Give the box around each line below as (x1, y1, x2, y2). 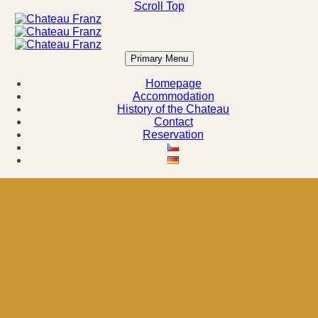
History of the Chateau (117, 103, 229, 115)
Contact (153, 116, 193, 128)
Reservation (143, 128, 204, 141)
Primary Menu (130, 53, 188, 64)
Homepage (145, 77, 202, 89)
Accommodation (132, 90, 214, 102)
